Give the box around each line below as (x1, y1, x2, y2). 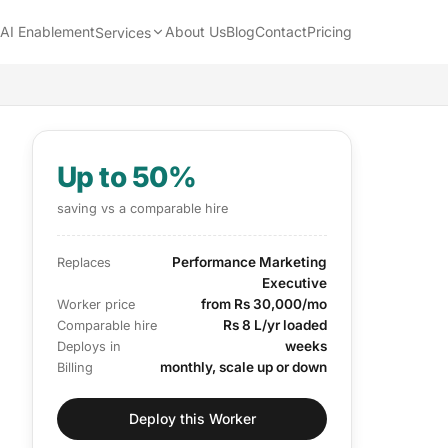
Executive (262, 274, 327, 291)
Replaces (57, 254, 111, 270)
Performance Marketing (172, 253, 327, 270)
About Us (165, 23, 226, 40)
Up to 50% (57, 159, 196, 194)
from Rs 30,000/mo (201, 295, 327, 312)
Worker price (57, 296, 135, 312)
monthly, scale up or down (160, 358, 327, 375)
